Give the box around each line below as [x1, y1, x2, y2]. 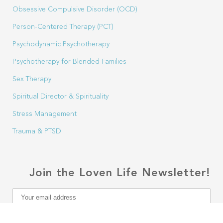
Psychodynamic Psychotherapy [12, 41, 110, 48]
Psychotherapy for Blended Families [12, 58, 126, 65]
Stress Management [12, 111, 77, 117]
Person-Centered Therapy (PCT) [12, 23, 113, 30]
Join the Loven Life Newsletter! [29, 168, 211, 179]
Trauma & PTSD [12, 128, 61, 135]
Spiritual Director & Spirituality [12, 93, 109, 100]
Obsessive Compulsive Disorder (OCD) [12, 6, 137, 13]
